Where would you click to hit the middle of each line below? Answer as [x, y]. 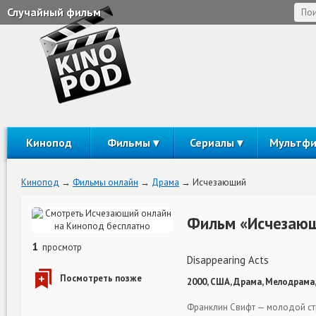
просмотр [61, 247]
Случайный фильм [54, 12]
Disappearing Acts [228, 260]
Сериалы [212, 142]
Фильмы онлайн [105, 182]
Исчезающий [219, 182]
